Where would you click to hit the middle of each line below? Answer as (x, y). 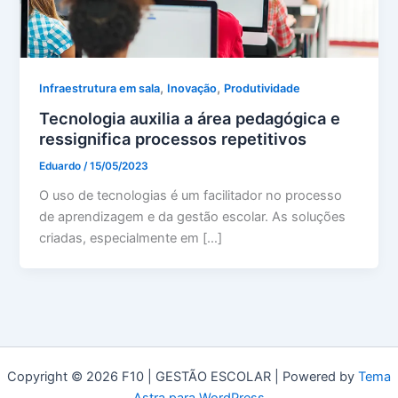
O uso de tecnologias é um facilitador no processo (191, 196)
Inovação (192, 88)
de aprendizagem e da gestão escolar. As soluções (193, 217)
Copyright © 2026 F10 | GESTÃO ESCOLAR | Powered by (183, 377)
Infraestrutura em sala (100, 88)
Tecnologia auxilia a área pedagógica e (190, 119)
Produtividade (263, 88)
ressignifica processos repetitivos (173, 139)
